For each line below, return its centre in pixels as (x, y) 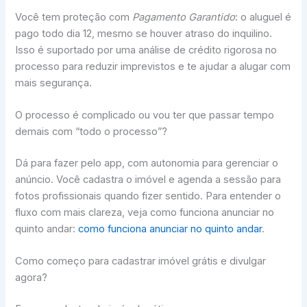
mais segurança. (54, 83)
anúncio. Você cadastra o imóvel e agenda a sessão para (148, 179)
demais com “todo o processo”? (91, 132)
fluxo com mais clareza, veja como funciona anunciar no (145, 212)
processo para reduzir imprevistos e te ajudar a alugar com (153, 66)
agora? (32, 278)
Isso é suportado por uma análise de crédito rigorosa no (146, 50)
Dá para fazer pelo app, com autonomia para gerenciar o (147, 163)
